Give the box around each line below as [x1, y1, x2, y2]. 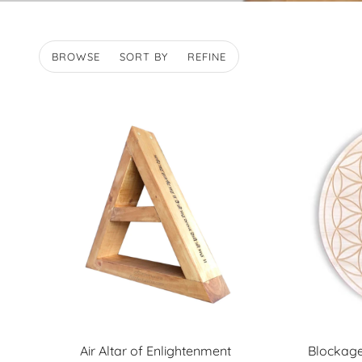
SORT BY [120, 50, 168, 63]
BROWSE [52, 50, 100, 63]
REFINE [187, 50, 226, 63]
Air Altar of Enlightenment [79, 343, 231, 359]
